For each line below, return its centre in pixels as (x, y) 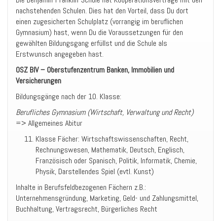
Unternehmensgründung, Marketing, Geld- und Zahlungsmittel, (107, 198)
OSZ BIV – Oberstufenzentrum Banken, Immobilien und (95, 70)
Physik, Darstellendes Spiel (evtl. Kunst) (95, 171)
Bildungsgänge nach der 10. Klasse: (69, 96)
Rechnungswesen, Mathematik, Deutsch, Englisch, (110, 150)
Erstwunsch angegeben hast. (60, 54)
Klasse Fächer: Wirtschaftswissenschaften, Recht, (112, 139)
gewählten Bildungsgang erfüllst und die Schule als (92, 43)
